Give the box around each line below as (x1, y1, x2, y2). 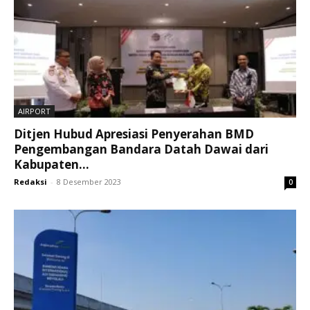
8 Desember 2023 (57, 176, 121, 188)
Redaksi (14, 176, 47, 188)
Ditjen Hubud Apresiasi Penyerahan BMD (14, 126, 254, 143)
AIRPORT (18, 106, 51, 117)
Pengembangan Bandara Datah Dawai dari (14, 141, 268, 158)
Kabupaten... (14, 156, 89, 173)
